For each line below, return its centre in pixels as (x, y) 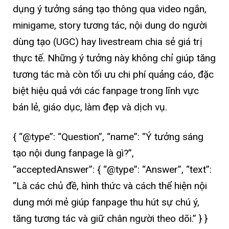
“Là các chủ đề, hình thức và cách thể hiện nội (110, 186)
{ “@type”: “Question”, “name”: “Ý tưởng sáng (108, 136)
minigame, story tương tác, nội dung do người (110, 26)
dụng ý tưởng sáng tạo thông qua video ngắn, (110, 9)
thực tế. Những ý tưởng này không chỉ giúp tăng (114, 58)
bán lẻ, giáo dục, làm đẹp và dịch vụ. (90, 107)
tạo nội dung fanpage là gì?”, (73, 153)
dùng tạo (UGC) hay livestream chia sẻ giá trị (108, 42)
